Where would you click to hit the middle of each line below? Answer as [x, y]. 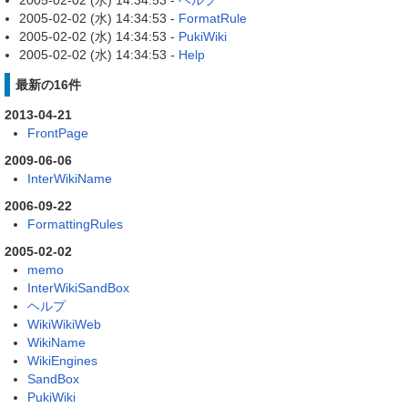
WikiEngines [62, 360]
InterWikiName [70, 178]
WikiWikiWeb [64, 324]
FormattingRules [75, 224]
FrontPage [58, 133]
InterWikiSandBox [78, 287]
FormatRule [213, 18]
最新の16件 [48, 84]
